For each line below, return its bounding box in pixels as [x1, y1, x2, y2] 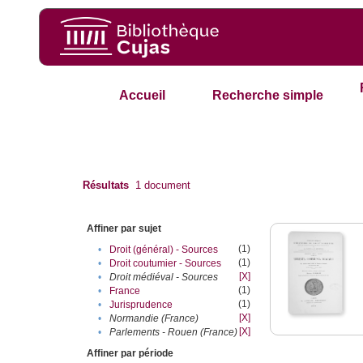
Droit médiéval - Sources [109, 271, 219, 284]
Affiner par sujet [87, 223, 162, 235]
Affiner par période [87, 348, 174, 360]
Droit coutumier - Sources [109, 258, 222, 270]
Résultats [83, 179, 130, 192]
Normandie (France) [109, 313, 199, 325]
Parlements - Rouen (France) [109, 327, 238, 339]
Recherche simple [212, 88, 324, 103]
